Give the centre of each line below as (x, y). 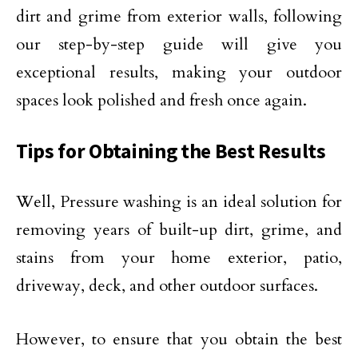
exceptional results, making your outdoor (179, 72)
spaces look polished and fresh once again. (161, 100)
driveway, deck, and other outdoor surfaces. (167, 286)
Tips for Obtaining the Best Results (171, 151)
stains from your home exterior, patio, (179, 258)
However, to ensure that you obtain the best (179, 339)
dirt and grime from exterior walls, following (179, 16)
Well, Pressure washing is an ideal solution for (179, 202)
